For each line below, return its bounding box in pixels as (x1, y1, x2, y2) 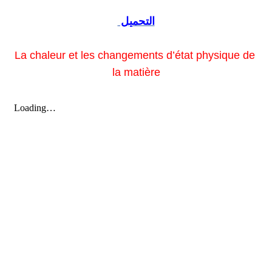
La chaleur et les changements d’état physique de (14, 49, 255, 62)
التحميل (117, 15, 155, 28)
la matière (112, 66, 160, 79)
